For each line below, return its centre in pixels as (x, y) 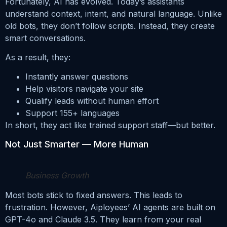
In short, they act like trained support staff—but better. (110, 125)
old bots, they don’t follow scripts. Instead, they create (110, 26)
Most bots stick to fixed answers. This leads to (94, 195)
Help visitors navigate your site (84, 89)
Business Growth (57, 175)
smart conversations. (45, 38)
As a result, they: (38, 57)
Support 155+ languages (72, 113)
